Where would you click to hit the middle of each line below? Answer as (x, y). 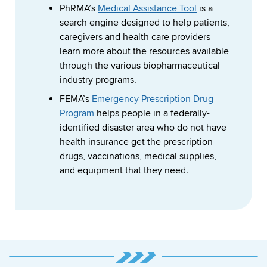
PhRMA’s (79, 9)
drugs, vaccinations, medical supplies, (138, 156)
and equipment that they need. (125, 171)
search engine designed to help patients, (145, 23)
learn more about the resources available (144, 52)
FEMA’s (76, 99)
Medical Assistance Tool (147, 9)
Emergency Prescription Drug (153, 99)
